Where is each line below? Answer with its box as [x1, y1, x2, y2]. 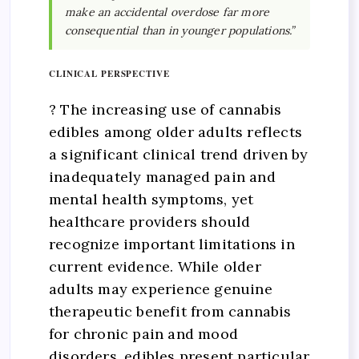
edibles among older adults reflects [49, 123, 302, 142]
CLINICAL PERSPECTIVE [49, 67, 170, 80]
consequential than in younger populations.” [65, 22, 295, 38]
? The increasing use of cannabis [49, 100, 282, 119]
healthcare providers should [49, 212, 251, 232]
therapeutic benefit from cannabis [49, 302, 292, 321]
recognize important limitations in [49, 235, 295, 254]
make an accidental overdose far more [65, 4, 270, 19]
